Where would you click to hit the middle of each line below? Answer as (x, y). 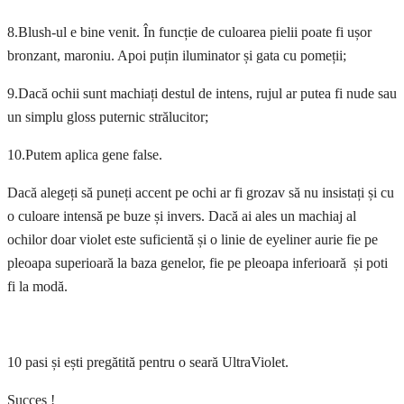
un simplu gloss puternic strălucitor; (108, 117)
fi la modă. (37, 287)
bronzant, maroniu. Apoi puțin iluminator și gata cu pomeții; (177, 56)
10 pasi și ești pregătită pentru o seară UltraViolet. (148, 363)
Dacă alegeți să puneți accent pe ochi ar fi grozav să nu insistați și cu (201, 193)
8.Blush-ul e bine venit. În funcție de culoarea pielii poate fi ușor (189, 32)
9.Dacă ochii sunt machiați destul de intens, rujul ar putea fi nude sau (202, 94)
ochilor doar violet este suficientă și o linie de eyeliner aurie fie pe (193, 240)
